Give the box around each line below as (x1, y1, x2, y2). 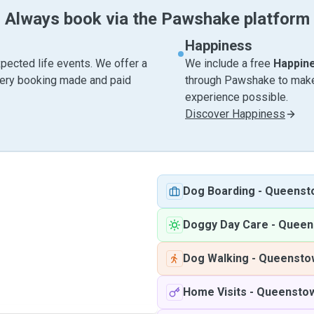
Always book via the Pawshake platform (4, 9, 310, 29)
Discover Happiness (185, 107, 285, 121)
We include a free (185, 57, 273, 70)
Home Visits (183, 285, 247, 299)
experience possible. (185, 90, 288, 104)
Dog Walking (183, 252, 249, 265)
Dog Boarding (183, 184, 255, 198)
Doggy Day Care (183, 218, 268, 231)
